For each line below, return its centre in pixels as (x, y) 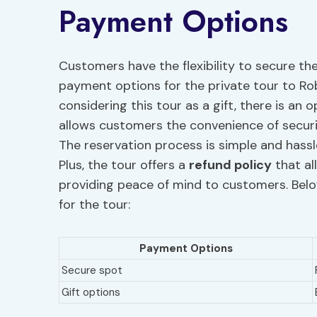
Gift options (91, 292)
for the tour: (94, 204)
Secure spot (92, 270)
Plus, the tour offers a (124, 165)
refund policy (230, 165)
